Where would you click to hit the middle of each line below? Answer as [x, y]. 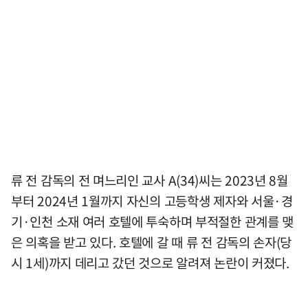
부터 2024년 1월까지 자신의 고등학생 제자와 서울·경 [152, 201]
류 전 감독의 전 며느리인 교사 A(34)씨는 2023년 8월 [150, 180]
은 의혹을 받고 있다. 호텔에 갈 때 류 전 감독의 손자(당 [152, 242]
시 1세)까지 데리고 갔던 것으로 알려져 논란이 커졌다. [150, 263]
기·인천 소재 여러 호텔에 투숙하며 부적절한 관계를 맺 [153, 222]
